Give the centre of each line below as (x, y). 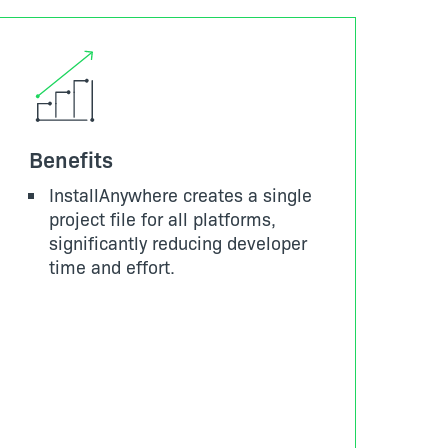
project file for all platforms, (162, 218)
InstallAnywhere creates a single (180, 194)
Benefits (71, 158)
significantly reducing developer (178, 242)
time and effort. (112, 266)
